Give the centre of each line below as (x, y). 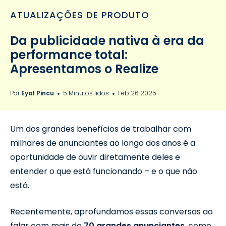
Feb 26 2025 (137, 93)
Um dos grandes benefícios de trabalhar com (101, 129)
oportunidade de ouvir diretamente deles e (95, 157)
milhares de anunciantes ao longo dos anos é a (103, 143)
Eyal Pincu (38, 93)
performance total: (69, 55)
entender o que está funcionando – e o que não (104, 171)
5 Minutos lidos (87, 93)
